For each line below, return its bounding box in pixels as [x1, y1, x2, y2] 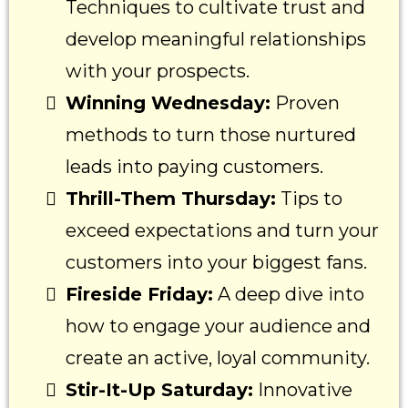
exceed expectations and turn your [66, 219, 379, 242]
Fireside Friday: [66, 283, 213, 306]
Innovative [253, 379, 352, 402]
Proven [270, 92, 340, 115]
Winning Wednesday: [66, 92, 270, 115]
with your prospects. [66, 60, 250, 83]
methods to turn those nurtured [66, 124, 356, 147]
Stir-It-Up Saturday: [66, 379, 253, 402]
